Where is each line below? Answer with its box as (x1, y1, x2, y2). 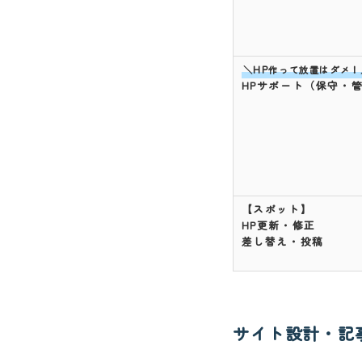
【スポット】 (241, 201, 313, 217)
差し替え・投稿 (241, 234, 324, 250)
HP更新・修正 (241, 217, 316, 234)
